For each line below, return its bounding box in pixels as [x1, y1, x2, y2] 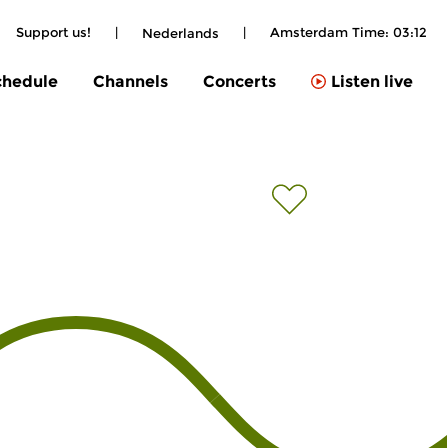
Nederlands [142, 24, 219, 41]
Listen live [331, 72, 413, 92]
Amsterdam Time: [270, 24, 393, 40]
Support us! [16, 24, 91, 40]
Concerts [203, 71, 276, 91]
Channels [93, 71, 168, 91]
